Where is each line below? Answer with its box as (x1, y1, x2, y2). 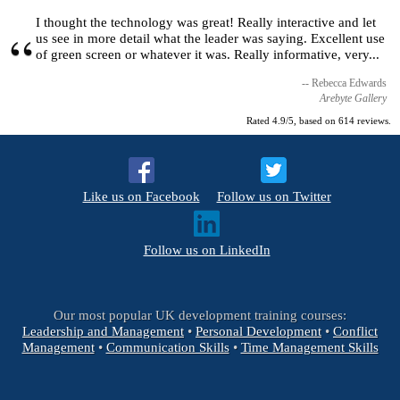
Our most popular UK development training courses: (54, 306, 346, 322)
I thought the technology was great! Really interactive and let (36, 13, 376, 29)
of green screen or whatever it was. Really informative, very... (36, 46, 379, 62)
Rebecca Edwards (312, 77, 387, 90)
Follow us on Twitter (216, 188, 331, 204)
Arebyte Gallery (320, 92, 387, 105)
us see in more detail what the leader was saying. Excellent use (36, 29, 385, 46)
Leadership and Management (22, 322, 184, 338)
